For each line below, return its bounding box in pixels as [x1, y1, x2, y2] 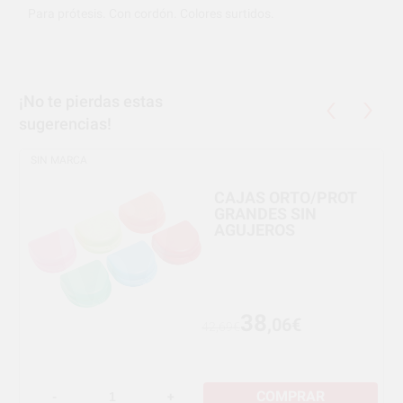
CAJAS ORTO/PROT [214, 187, 358, 207]
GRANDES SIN [214, 203, 318, 223]
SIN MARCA [31, 153, 88, 166]
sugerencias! [19, 113, 112, 133]
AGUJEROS [214, 219, 296, 239]
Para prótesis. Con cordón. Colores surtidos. [28, 5, 275, 21]
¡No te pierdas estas [19, 91, 164, 111]
